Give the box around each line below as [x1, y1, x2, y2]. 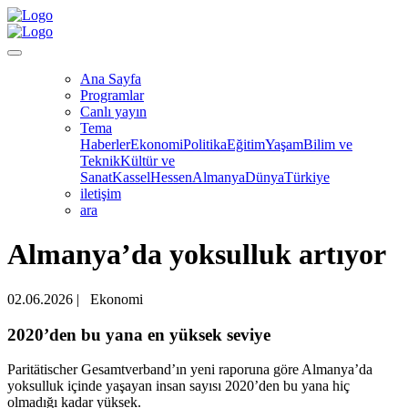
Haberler [80, 137, 130, 152]
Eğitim [227, 137, 265, 152]
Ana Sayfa [80, 71, 141, 87]
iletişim [80, 186, 121, 201]
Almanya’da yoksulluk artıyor [7, 238, 386, 271]
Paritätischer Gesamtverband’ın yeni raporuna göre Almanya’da [7, 362, 372, 378]
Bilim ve [303, 137, 352, 152]
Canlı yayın [80, 104, 147, 119]
